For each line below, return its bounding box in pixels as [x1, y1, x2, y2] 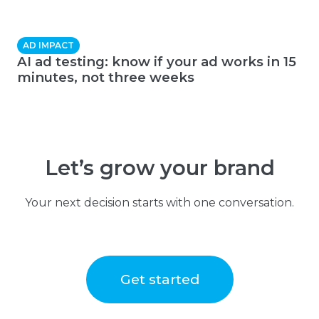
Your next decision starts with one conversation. [25, 196, 294, 210]
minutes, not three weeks [17, 69, 194, 86]
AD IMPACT [23, 40, 74, 51]
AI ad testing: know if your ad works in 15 [17, 53, 296, 70]
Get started [120, 271, 199, 288]
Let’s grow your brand [44, 155, 275, 181]
